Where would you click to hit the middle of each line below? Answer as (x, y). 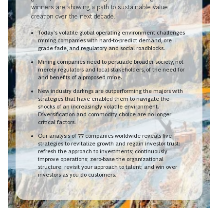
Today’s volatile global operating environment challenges (111, 32)
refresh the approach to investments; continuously (103, 151)
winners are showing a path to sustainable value (100, 7)
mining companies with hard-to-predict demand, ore (105, 40)
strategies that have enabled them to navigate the (104, 99)
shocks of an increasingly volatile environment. (98, 106)
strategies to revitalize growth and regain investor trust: (109, 143)
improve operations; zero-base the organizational (101, 159)
